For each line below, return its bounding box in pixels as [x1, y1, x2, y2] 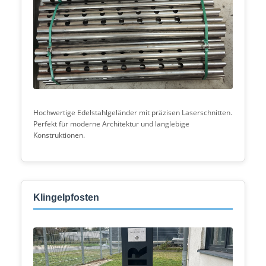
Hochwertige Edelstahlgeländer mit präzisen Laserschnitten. [33, 107, 232, 118]
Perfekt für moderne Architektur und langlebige [33, 119, 189, 129]
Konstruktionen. [33, 130, 85, 140]
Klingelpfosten [33, 192, 99, 202]
